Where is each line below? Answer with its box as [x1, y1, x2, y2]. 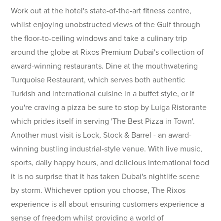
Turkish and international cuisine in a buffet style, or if [11, 88, 195, 100]
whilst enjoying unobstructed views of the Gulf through [11, 19, 201, 31]
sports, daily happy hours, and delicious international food [11, 157, 210, 169]
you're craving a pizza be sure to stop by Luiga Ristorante [11, 102, 207, 113]
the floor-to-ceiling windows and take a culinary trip [11, 33, 187, 44]
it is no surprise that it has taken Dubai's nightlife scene [11, 171, 200, 183]
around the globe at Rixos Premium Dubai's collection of [11, 46, 204, 58]
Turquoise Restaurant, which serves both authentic [11, 74, 185, 86]
